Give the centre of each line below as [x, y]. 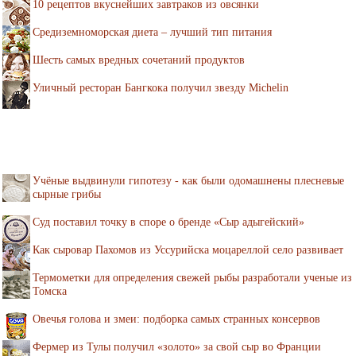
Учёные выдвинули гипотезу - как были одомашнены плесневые [188, 180]
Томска [50, 291]
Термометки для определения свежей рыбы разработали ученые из [192, 277]
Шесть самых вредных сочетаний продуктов [139, 60]
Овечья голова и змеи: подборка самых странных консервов [176, 319]
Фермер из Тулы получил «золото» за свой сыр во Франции [177, 346]
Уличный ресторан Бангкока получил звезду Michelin [161, 87]
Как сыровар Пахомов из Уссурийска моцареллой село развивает [188, 250]
